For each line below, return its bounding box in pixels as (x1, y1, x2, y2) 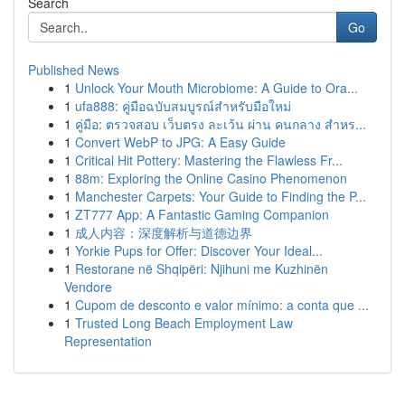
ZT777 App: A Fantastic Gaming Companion (75, 205, 329, 223)
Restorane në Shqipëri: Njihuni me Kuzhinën (75, 259, 328, 278)
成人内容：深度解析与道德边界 (75, 223, 252, 241)
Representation (64, 332, 152, 350)
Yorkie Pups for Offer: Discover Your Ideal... (75, 241, 323, 259)
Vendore (64, 278, 112, 296)
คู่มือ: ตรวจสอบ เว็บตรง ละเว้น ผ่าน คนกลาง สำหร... (75, 115, 366, 133)
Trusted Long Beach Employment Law (75, 314, 293, 332)
